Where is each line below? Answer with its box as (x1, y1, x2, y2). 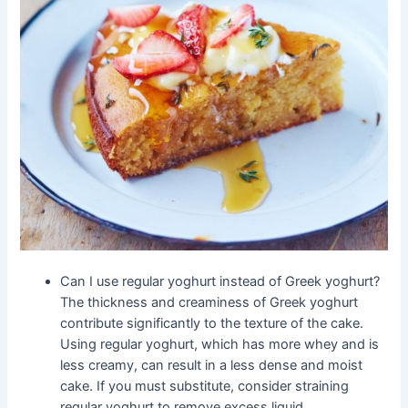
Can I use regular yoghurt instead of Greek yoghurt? (60, 272, 381, 290)
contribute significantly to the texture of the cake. (60, 314, 364, 331)
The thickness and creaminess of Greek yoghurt (60, 293, 359, 311)
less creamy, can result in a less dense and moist (60, 356, 363, 373)
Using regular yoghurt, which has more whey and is (60, 335, 380, 352)
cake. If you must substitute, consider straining (60, 377, 350, 394)
